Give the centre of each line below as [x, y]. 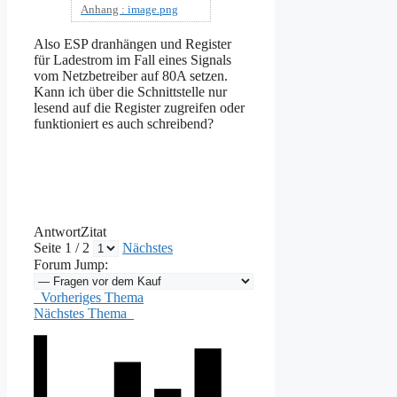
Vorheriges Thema [89, 297]
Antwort [57, 231]
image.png [153, 9]
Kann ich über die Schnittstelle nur [130, 91]
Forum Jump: [71, 264]
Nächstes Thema [84, 313]
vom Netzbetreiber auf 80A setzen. [131, 75]
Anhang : [104, 9]
